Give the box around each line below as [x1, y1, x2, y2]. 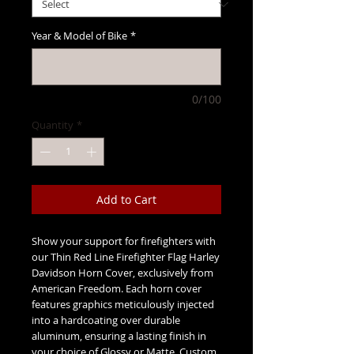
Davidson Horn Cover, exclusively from [32, 265, 213, 280]
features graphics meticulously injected [32, 296, 214, 311]
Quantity [32, 118, 73, 132]
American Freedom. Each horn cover [32, 281, 201, 296]
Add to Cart [96, 191, 156, 207]
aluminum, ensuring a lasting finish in [32, 328, 206, 343]
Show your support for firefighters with [32, 233, 216, 248]
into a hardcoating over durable [32, 312, 180, 327]
